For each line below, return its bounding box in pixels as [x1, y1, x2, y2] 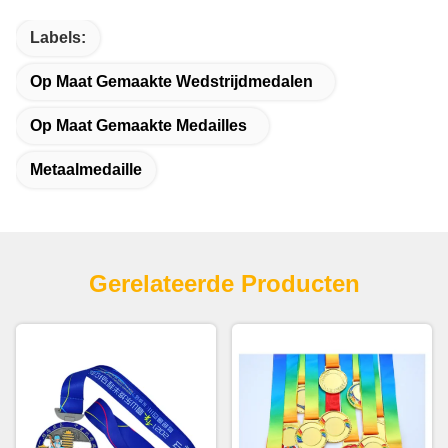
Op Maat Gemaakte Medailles [30, 117, 247, 135]
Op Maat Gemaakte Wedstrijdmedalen [30, 73, 313, 91]
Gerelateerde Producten [88, 270, 360, 298]
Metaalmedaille [30, 161, 142, 179]
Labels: [30, 29, 86, 47]
